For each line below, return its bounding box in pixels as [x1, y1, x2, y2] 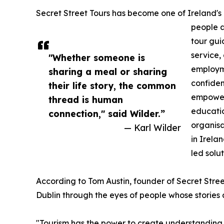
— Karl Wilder [124, 122, 181, 133]
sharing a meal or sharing [48, 66, 167, 77]
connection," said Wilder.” [48, 108, 165, 119]
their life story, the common [48, 80, 176, 91]
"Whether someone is [48, 52, 145, 63]
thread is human [48, 94, 123, 105]
